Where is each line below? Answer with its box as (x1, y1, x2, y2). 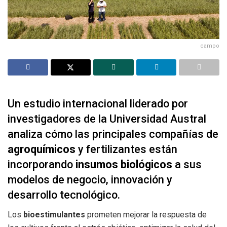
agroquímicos (8, 143, 75, 156)
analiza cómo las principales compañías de (8, 128, 218, 141)
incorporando (8, 158, 75, 171)
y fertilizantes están (75, 143, 177, 156)
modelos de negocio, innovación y (8, 173, 172, 186)
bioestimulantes (23, 210, 85, 220)
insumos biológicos (75, 158, 172, 171)
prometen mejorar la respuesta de (85, 210, 207, 220)
